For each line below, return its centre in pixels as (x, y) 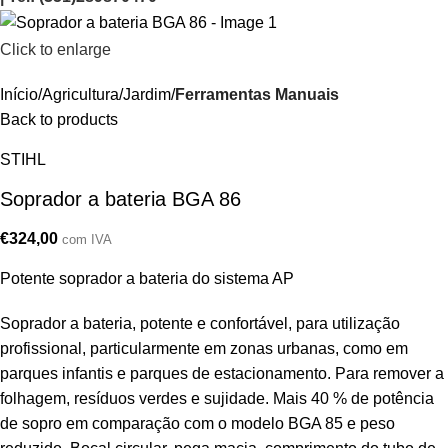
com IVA (87, 239)
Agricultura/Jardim (106, 94)
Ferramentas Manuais (257, 94)
